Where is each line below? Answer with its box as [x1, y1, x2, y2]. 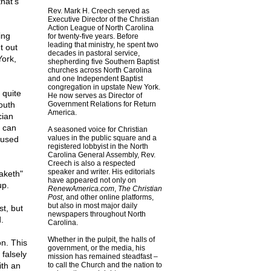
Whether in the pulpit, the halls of [47, 235, 155, 244]
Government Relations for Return [47, 100, 156, 108]
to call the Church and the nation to [47, 261, 162, 269]
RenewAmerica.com [47, 184, 114, 193]
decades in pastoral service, [47, 49, 140, 57]
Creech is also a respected [47, 159, 135, 168]
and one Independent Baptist [47, 74, 143, 83]
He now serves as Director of [47, 91, 142, 100]
